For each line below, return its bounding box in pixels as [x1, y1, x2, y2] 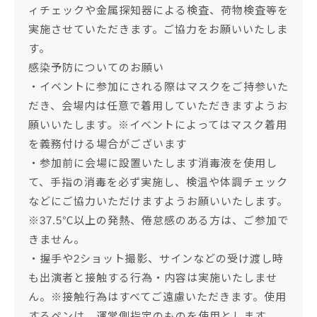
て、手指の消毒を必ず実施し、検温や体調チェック [28, 176, 288, 189]
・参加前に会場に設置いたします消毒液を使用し [28, 157, 277, 170]
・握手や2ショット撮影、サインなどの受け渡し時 [28, 253, 284, 265]
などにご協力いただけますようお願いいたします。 [28, 195, 288, 208]
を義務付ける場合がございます [28, 138, 187, 151]
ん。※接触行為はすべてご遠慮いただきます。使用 [28, 291, 287, 304]
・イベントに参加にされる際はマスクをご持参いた [28, 81, 289, 93]
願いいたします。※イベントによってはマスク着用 [28, 119, 287, 132]
